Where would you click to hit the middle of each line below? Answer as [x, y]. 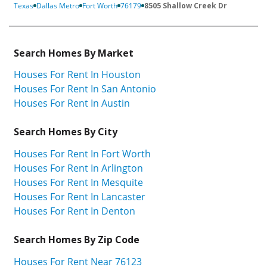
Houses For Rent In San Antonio [85, 89]
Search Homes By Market [74, 53]
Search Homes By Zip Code [77, 240]
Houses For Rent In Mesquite [78, 183]
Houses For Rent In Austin [72, 103]
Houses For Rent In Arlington [78, 168]
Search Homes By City [66, 132]
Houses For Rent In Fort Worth [82, 154]
